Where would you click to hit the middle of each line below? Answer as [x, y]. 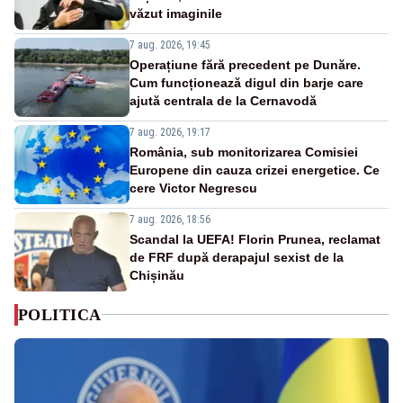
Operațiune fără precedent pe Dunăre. [245, 64]
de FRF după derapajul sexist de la [237, 257]
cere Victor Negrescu [193, 188]
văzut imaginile [176, 13]
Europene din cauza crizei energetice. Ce [255, 170]
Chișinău [157, 275]
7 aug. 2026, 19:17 [170, 132]
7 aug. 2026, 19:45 [170, 45]
